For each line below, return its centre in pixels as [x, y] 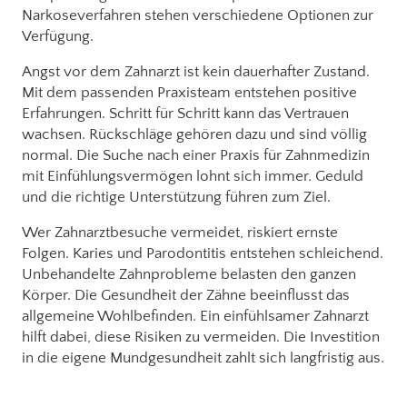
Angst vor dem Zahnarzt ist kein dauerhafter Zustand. [196, 71]
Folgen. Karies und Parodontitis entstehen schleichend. [203, 253]
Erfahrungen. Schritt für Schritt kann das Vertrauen [185, 113]
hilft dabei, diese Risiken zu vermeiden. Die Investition [201, 337]
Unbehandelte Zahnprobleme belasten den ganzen [189, 274]
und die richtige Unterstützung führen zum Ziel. [176, 197]
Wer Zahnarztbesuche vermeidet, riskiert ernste [180, 232]
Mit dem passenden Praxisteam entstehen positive [189, 92]
